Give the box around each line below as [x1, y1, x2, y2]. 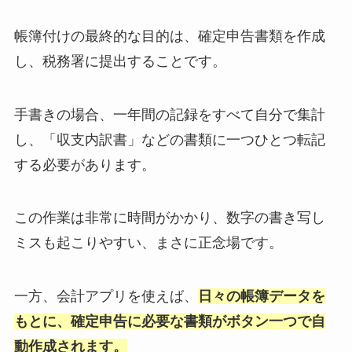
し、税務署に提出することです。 [13, 53, 226, 69]
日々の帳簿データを [197, 288, 325, 305]
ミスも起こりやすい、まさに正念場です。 [13, 235, 283, 251]
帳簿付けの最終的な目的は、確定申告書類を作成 [13, 27, 325, 44]
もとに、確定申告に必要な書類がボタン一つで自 [13, 313, 325, 330]
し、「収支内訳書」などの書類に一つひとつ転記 [13, 131, 325, 148]
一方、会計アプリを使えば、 [13, 288, 198, 305]
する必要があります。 [13, 156, 156, 173]
